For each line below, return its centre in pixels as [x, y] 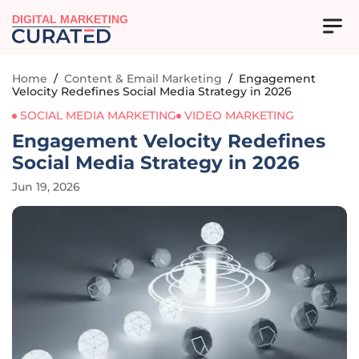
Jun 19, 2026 [46, 187]
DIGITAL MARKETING [71, 20]
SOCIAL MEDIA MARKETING [98, 115]
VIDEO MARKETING [239, 115]
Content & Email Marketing [143, 79]
